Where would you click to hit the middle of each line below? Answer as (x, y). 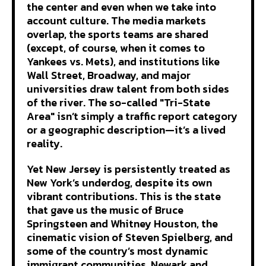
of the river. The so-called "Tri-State (118, 102)
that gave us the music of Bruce (105, 210)
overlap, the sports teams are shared (118, 34)
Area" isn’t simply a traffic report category (132, 116)
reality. (47, 143)
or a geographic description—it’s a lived (126, 129)
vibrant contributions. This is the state (124, 196)
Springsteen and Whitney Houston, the (122, 223)
